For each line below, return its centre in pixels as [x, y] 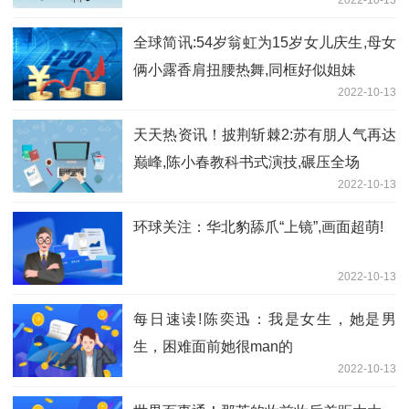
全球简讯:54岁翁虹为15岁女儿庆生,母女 [265, 43]
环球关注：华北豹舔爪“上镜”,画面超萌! [258, 227]
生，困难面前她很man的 [213, 347]
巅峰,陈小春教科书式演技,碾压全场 [246, 163]
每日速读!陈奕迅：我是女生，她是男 [265, 320]
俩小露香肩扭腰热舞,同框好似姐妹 [245, 70]
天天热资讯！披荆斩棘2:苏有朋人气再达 [265, 135]
